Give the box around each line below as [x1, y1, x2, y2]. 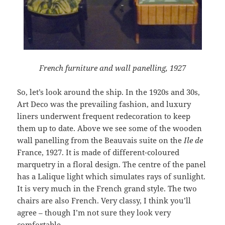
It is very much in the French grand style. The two [17, 183, 197, 193]
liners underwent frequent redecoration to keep [17, 110, 191, 121]
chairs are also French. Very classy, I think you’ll [17, 195, 191, 205]
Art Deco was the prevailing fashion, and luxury [17, 98, 191, 109]
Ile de [184, 135, 203, 145]
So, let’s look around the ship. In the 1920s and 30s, [17, 86, 200, 97]
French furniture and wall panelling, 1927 [39, 62, 186, 73]
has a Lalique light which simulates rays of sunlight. [17, 171, 206, 181]
